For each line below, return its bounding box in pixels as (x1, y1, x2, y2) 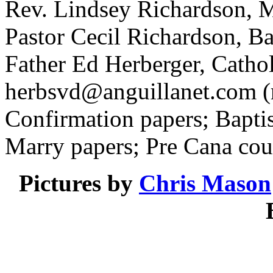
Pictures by (19, 169, 139, 196)
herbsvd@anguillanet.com (5, 77, 257, 104)
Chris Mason (139, 169, 271, 196)
